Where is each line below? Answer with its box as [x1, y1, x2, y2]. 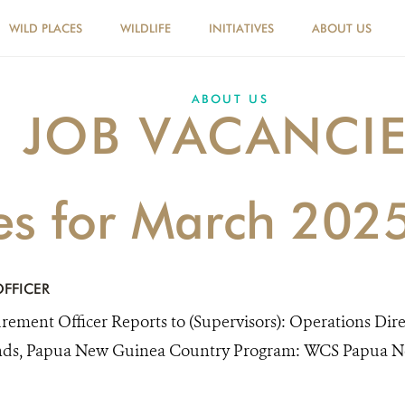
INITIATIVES [209, 21, 274, 35]
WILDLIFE [120, 21, 171, 35]
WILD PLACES [9, 21, 82, 35]
